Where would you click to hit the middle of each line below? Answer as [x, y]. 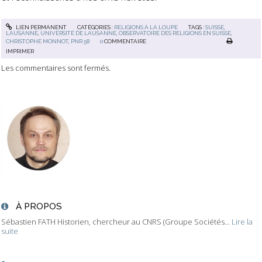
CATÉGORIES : [95, 27]
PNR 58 [80, 42]
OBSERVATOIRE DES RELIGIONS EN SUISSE [175, 33]
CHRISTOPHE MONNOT [37, 42]
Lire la [242, 222]
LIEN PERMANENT [40, 27]
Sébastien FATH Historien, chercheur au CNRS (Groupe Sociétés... [116, 222]
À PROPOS [39, 206]
